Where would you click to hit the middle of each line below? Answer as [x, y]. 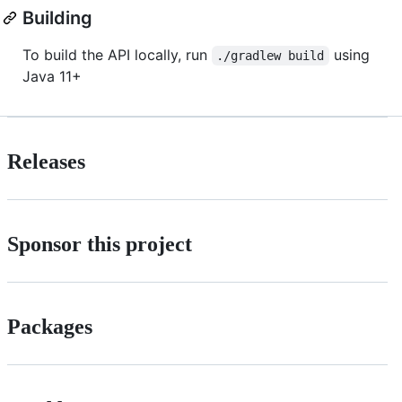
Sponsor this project [100, 244]
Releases [46, 161]
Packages [50, 326]
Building [57, 17]
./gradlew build [271, 55]
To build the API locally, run [117, 54]
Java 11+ [52, 76]
